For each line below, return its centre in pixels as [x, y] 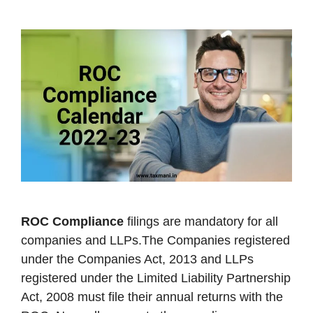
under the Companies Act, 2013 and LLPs [137, 260]
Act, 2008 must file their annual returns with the [152, 297]
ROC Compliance [72, 222]
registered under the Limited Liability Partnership [156, 278]
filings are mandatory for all [201, 222]
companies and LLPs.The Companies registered [155, 241]
